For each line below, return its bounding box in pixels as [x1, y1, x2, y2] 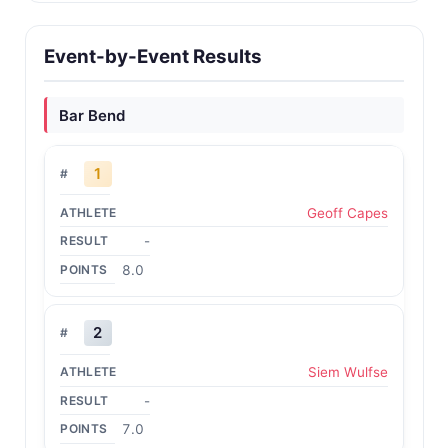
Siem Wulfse [307, 364, 388, 380]
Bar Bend [58, 105, 125, 125]
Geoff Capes [306, 204, 388, 221]
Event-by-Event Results [44, 45, 263, 68]
